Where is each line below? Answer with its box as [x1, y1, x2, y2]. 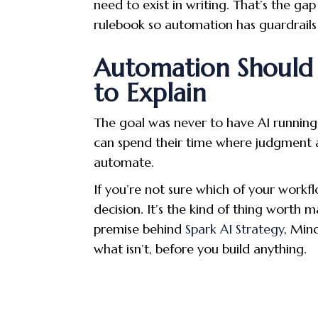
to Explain [94, 77, 206, 109]
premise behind [94, 220, 182, 237]
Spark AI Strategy [185, 220, 284, 237]
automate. [94, 153, 154, 170]
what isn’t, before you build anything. [94, 240, 307, 257]
